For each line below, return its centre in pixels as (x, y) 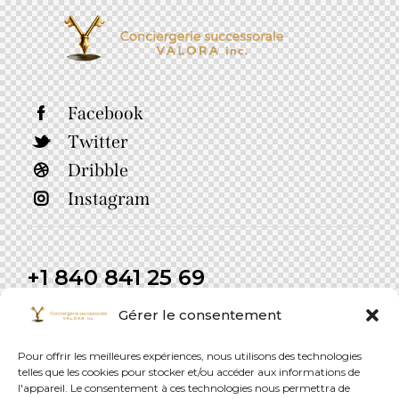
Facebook (106, 113)
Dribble (98, 170)
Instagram (109, 199)
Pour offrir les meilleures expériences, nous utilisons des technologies (190, 356)
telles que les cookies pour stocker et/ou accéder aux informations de (189, 372)
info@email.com (87, 308)
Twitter (98, 142)
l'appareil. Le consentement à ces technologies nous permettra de (184, 388)
